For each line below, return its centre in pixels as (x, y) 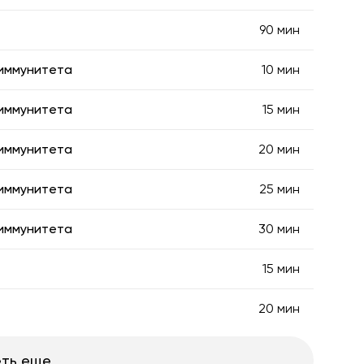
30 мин (279, 228)
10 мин (281, 69)
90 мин (279, 29)
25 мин (279, 188)
